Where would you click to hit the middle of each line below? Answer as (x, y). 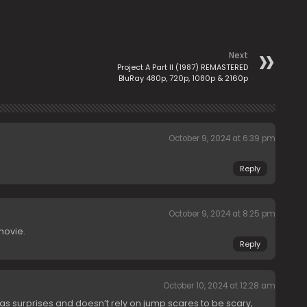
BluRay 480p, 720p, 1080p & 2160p (183, 78)
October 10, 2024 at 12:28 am (219, 286)
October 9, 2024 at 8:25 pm (222, 214)
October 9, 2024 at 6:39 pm (222, 139)
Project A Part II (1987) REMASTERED (182, 67)
